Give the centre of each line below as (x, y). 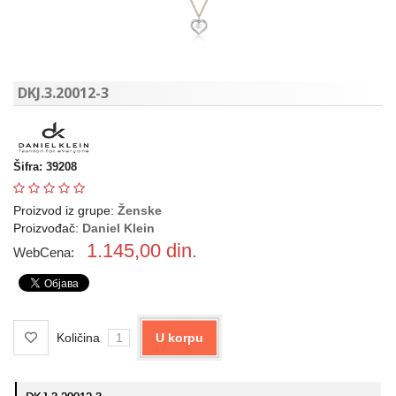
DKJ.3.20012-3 (63, 92)
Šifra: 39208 (45, 166)
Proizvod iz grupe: (64, 210)
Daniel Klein (118, 228)
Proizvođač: (48, 228)
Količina (78, 337)
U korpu (179, 337)
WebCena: (46, 252)
